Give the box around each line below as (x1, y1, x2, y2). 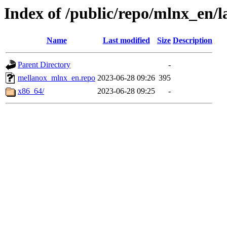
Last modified (102, 36, 150, 45)
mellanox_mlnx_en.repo (18, 73, 95, 83)
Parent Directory (18, 60, 70, 69)
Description (173, 36, 212, 45)
